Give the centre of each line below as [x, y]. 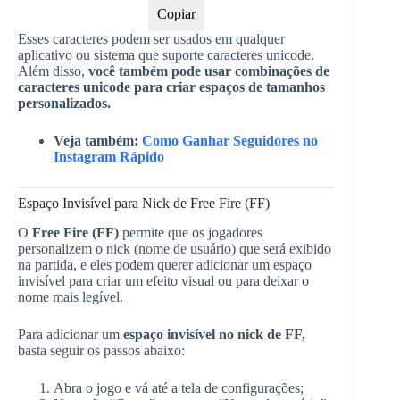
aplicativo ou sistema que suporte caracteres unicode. [166, 54]
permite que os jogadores [191, 232]
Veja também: [98, 140]
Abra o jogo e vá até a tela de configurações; [179, 387]
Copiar [176, 13]
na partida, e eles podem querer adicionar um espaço [165, 264]
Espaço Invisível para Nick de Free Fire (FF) [144, 203]
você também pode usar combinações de [209, 71]
